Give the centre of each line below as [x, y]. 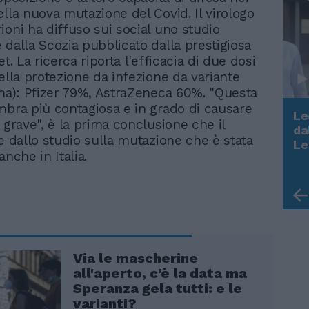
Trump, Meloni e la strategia [165, 155]
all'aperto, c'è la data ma [160, 273]
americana [111, 170]
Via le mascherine [136, 258]
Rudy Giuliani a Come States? [168, 141]
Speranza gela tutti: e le [158, 288]
